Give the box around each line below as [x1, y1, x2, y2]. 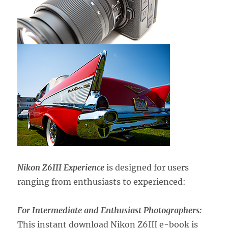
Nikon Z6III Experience [17, 162, 105, 173]
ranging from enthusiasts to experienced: [17, 177, 186, 187]
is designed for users [104, 162, 189, 173]
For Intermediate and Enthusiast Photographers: [17, 205, 202, 216]
